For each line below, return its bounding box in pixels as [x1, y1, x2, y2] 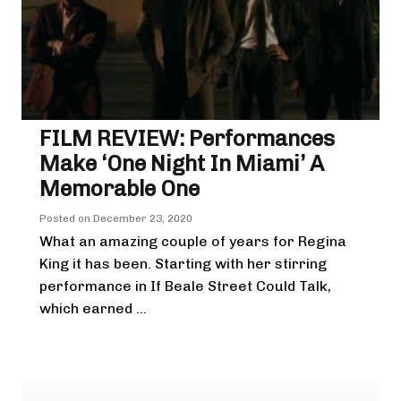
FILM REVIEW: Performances [39, 124, 335, 151]
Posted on [39, 211, 93, 225]
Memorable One [39, 175, 200, 201]
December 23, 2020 [93, 211, 192, 225]
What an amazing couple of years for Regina [39, 232, 346, 250]
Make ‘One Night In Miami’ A [39, 149, 324, 176]
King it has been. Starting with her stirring [39, 254, 327, 272]
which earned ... [39, 299, 147, 317]
